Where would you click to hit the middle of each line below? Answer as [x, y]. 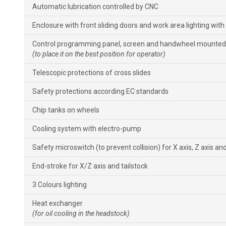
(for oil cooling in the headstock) [81, 213]
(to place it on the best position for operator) [99, 54]
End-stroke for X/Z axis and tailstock [90, 166]
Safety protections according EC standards [100, 91]
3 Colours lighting [60, 184]
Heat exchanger [58, 203]
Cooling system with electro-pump [87, 128]
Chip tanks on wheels [66, 110]
